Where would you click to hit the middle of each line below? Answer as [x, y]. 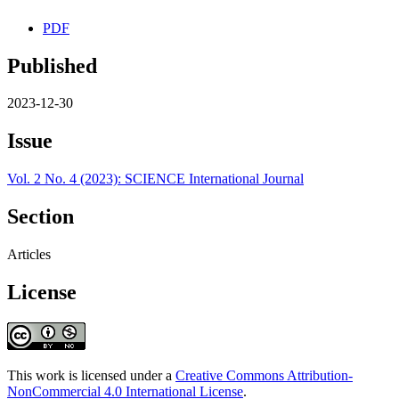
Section [41, 217]
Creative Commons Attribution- [264, 375]
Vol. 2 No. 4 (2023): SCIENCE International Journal [155, 179]
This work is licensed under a [91, 375]
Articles [29, 255]
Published [52, 65]
